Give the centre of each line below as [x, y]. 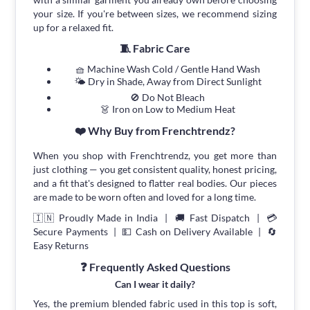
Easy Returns [61, 246]
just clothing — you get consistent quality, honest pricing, [155, 170]
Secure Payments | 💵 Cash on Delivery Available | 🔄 [155, 232]
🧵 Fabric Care [155, 48]
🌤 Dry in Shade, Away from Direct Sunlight [167, 82]
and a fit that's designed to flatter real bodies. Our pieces [155, 183]
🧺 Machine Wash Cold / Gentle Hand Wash [167, 69]
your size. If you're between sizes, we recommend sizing [155, 14]
